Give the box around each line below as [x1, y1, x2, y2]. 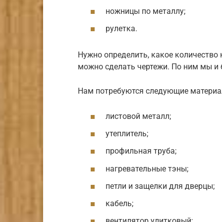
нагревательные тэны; [106, 164, 188, 173]
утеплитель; [106, 129, 148, 139]
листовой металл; [106, 111, 171, 121]
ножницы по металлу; [106, 6, 185, 16]
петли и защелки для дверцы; [106, 181, 215, 191]
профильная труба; [106, 146, 176, 156]
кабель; [106, 199, 133, 209]
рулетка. [106, 24, 137, 34]
